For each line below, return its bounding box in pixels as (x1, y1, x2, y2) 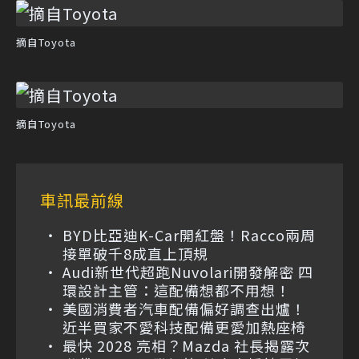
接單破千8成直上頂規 (63, 243, 208, 264)
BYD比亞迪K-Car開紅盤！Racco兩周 (63, 224, 316, 245)
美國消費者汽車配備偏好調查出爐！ (63, 298, 306, 319)
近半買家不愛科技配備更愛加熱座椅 (63, 317, 306, 337)
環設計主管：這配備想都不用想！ (63, 280, 291, 301)
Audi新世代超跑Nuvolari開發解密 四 (63, 261, 313, 282)
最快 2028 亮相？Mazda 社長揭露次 (63, 335, 310, 356)
